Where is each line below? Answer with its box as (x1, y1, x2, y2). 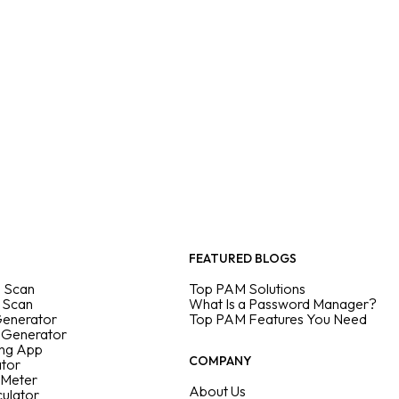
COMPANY (189, 353, 251, 369)
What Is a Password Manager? (189, 295, 377, 313)
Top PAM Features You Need (189, 310, 367, 328)
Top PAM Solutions (189, 280, 305, 297)
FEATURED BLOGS (189, 250, 297, 266)
